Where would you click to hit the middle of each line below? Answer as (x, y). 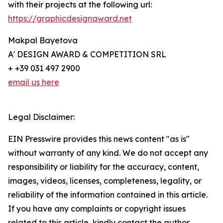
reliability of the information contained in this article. (108, 195)
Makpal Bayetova (43, 41)
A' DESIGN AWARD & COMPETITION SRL (87, 55)
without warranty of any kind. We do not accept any (108, 153)
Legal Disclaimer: (41, 117)
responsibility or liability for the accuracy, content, (104, 167)
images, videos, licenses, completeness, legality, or (105, 181)
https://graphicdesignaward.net (70, 19)
